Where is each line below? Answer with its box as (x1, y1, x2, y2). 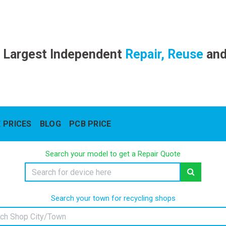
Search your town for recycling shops (50, 194, 176, 203)
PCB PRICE (69, 119, 111, 129)
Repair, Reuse (122, 47, 203, 62)
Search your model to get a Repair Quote (45, 149, 181, 158)
